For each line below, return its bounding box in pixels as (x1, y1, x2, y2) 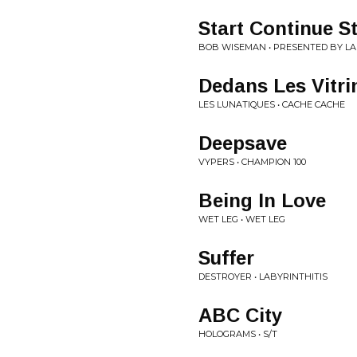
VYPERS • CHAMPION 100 (198, 156, 306, 167)
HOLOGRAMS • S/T (198, 328, 277, 339)
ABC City (198, 304, 282, 326)
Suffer (198, 247, 254, 269)
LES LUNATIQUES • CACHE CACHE (198, 99, 345, 110)
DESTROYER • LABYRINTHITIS (198, 271, 328, 282)
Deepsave (198, 132, 287, 154)
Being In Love (198, 190, 326, 211)
